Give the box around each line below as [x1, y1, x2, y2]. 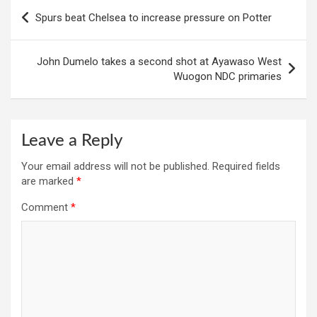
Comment [21, 201, 71, 214]
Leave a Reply [21, 132, 122, 150]
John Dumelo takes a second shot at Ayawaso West [37, 55, 282, 69]
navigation [10, 21, 91, 39]
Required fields [212, 160, 280, 173]
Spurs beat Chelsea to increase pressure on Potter [35, 11, 272, 25]
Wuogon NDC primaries [173, 70, 282, 83]
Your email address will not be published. [21, 160, 209, 173]
